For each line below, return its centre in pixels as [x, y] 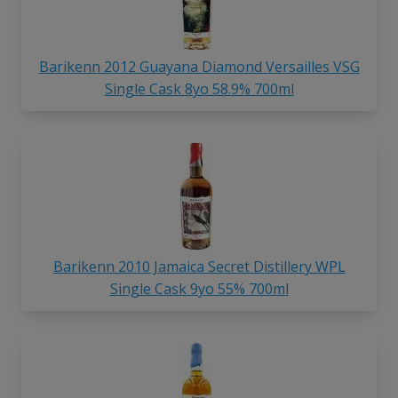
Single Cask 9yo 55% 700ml [199, 289]
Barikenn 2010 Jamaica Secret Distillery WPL [199, 267]
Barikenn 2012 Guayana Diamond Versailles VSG [199, 67]
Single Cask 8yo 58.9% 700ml [199, 89]
